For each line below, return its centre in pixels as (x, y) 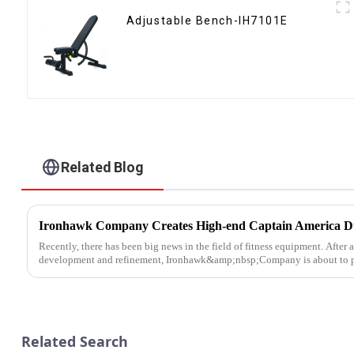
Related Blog (103, 167)
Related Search (74, 341)
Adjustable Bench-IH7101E (207, 20)
